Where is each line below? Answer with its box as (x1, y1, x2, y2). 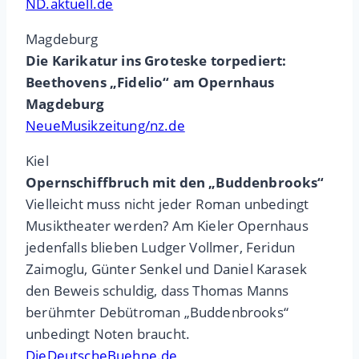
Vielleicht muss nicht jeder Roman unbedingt (26, 195, 309, 214)
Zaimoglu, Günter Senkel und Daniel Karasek (26, 260, 308, 279)
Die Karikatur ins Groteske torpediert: (26, 51, 287, 71)
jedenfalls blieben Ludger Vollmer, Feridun (26, 238, 296, 257)
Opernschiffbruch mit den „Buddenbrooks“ (26, 173, 325, 192)
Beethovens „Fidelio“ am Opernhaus (26, 73, 275, 92)
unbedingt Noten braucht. (26, 325, 191, 344)
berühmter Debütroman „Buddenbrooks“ (26, 303, 288, 322)
